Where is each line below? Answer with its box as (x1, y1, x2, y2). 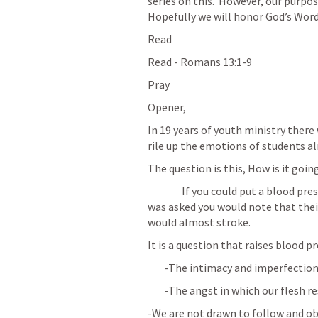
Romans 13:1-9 (180, 55, 252, 69)
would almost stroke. (148, 215, 251, 229)
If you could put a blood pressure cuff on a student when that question (148, 184, 182, 198)
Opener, (148, 100, 188, 114)
